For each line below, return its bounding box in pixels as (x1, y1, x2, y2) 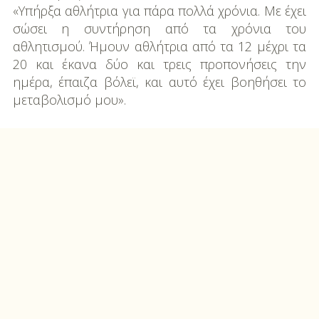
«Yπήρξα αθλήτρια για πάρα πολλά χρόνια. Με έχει (12, 2, 307, 20)
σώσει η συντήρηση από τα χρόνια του (12, 20, 307, 38)
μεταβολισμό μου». (12, 91, 126, 109)
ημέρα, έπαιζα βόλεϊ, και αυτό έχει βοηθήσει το (12, 73, 307, 91)
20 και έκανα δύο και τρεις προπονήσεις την (12, 56, 307, 73)
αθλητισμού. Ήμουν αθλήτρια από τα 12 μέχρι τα (12, 38, 307, 56)
